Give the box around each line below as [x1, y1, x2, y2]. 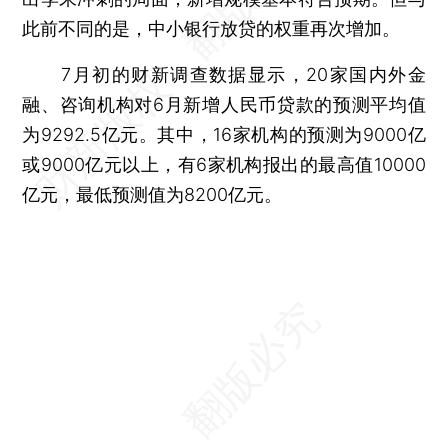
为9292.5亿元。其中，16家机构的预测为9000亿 [22, 123, 426, 145]
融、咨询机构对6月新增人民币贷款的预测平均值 [22, 93, 426, 115]
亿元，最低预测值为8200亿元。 [22, 183, 283, 205]
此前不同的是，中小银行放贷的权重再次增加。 [22, 17, 401, 39]
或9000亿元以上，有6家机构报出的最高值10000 [22, 153, 426, 175]
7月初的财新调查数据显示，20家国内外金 [22, 63, 426, 85]
